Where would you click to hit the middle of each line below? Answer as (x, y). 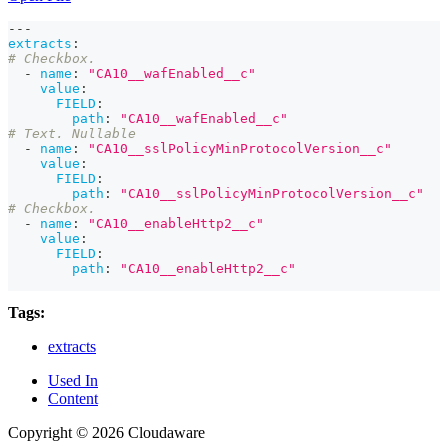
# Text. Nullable (72, 134)
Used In (73, 381)
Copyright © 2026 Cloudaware (106, 433)
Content (73, 399)
